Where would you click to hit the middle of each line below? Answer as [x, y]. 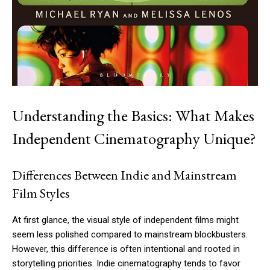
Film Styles [41, 193]
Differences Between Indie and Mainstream [124, 175]
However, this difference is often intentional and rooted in [126, 249]
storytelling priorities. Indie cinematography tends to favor [126, 263]
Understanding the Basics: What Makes [133, 115]
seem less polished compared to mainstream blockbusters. [130, 234]
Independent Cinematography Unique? [134, 138]
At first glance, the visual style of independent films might [125, 220]
